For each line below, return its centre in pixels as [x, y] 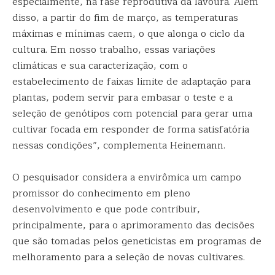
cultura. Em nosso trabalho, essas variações [114, 50]
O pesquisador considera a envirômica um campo [127, 177]
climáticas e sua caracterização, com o [100, 66]
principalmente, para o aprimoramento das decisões [134, 225]
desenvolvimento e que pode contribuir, [106, 209]
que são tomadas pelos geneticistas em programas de [137, 241]
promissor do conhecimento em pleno [101, 193]
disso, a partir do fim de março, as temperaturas [125, 18]
